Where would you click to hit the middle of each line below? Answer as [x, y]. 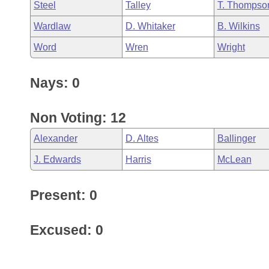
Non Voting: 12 [78, 118]
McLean [234, 159]
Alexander [56, 138]
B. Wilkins [238, 26]
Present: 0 [64, 195]
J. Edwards [57, 159]
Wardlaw [52, 26]
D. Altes [142, 138]
